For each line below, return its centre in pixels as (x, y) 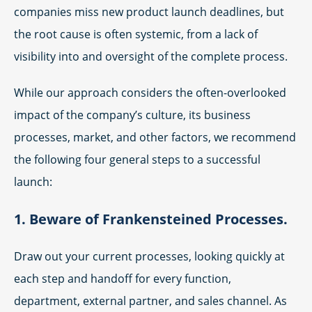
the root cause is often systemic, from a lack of (136, 34)
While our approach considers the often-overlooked (150, 93)
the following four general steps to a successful (137, 159)
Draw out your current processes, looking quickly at (149, 256)
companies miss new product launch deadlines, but (149, 12)
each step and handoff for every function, (123, 279)
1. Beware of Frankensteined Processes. (151, 219)
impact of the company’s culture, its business (132, 115)
